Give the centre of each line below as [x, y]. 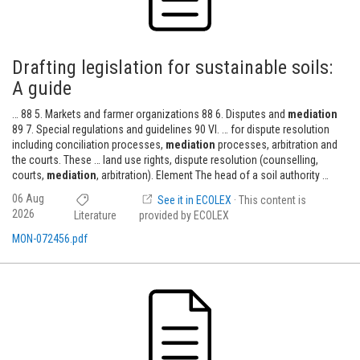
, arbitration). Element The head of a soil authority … [213, 175]
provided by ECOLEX [184, 215]
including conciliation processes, [89, 145]
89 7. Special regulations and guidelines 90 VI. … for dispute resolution [171, 129]
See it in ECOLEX [195, 200]
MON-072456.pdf [50, 239]
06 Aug [28, 198]
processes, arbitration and [276, 145]
